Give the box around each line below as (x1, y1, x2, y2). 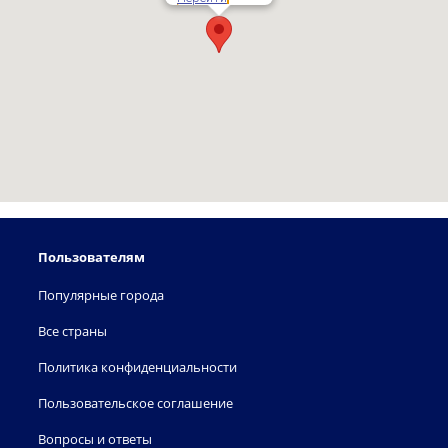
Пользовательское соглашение (38, 394, 233, 412)
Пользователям (38, 248, 145, 266)
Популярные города (38, 286, 164, 304)
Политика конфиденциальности (38, 358, 237, 376)
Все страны (38, 322, 107, 340)
